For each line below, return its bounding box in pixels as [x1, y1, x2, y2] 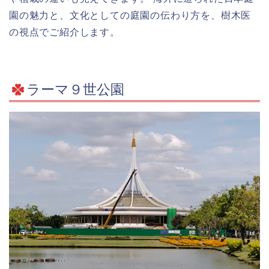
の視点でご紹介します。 [9, 26, 120, 37]
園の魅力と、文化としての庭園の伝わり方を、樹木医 [9, 10, 252, 20]
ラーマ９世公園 [26, 82, 124, 98]
